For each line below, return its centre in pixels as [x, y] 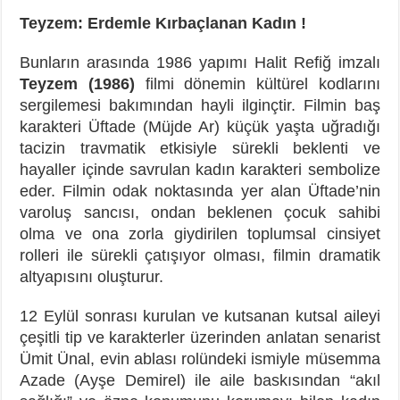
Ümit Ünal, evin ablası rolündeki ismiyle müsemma [200, 358]
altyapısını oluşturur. [92, 276]
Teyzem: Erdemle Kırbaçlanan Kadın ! [163, 23]
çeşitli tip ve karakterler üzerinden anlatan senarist [200, 337]
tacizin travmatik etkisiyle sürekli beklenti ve [200, 148]
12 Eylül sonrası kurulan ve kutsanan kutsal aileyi [200, 316]
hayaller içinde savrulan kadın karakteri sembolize [200, 169]
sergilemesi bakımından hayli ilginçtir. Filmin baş [200, 105]
